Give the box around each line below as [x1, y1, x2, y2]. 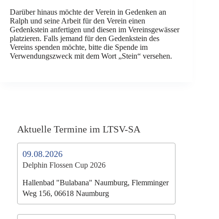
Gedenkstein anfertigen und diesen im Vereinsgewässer [10, 25, 179, 34]
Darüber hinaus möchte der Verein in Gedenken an [10, 8, 166, 16]
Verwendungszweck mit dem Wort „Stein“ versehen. [10, 52, 172, 60]
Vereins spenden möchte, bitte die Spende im [10, 43, 148, 51]
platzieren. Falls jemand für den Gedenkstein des [10, 34, 159, 43]
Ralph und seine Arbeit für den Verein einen [10, 17, 145, 25]
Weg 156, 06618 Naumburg [22, 189, 109, 197]
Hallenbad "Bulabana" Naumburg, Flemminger [22, 178, 169, 187]
